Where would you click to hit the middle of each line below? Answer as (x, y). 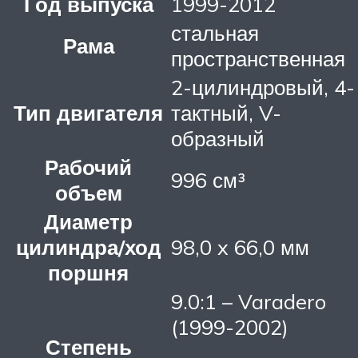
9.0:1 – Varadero (249, 301)
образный (218, 138)
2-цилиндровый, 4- (263, 87)
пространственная (258, 58)
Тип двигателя (88, 112)
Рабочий (88, 167)
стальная (215, 32)
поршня (88, 272)
